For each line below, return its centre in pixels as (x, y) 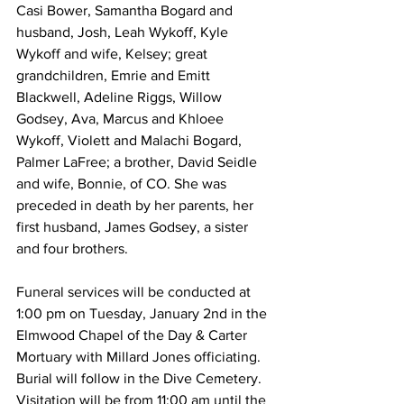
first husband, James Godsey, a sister (134, 227)
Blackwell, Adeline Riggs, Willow (121, 97)
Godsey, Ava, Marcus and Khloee (122, 119)
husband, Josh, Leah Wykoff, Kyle (124, 32)
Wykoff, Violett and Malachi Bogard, (131, 141)
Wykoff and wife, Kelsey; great (114, 54)
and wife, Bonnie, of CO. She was (123, 184)
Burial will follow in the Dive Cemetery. (141, 379)
